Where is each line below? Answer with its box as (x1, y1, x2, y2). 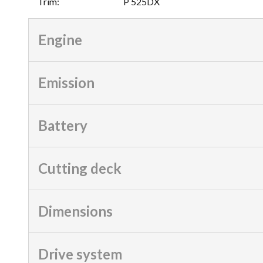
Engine (38, 31, 82, 48)
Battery (38, 116, 87, 134)
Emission (38, 73, 95, 91)
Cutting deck (38, 159, 122, 177)
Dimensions (38, 202, 113, 220)
